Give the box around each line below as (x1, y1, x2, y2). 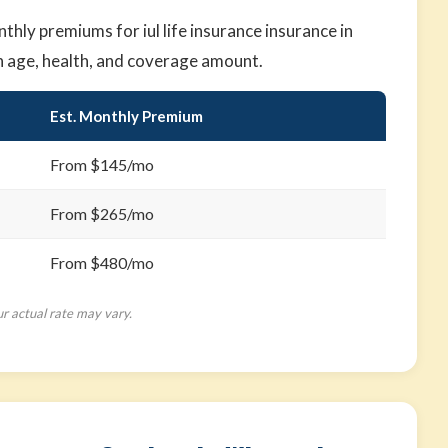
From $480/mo (50, 253, 155, 272)
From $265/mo (50, 204, 155, 223)
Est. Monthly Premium (50, 107, 204, 125)
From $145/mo (50, 155, 155, 174)
